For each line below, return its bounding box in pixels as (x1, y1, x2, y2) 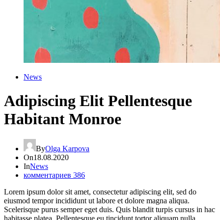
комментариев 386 (24, 170, 85, 179)
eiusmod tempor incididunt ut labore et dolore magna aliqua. (4, 196, 190, 205)
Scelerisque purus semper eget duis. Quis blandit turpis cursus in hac (4, 205, 215, 214)
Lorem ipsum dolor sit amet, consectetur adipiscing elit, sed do (4, 187, 196, 196)
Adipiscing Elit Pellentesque (4, 92, 192, 110)
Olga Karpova (45, 144, 89, 153)
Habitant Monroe (4, 110, 121, 128)
